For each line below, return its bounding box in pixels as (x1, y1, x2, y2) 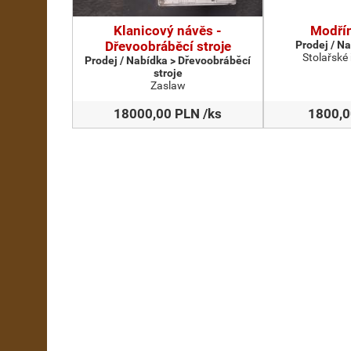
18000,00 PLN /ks (114, 106, 222, 121)
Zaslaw (150, 79, 186, 92)
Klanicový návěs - (114, 23, 222, 38)
